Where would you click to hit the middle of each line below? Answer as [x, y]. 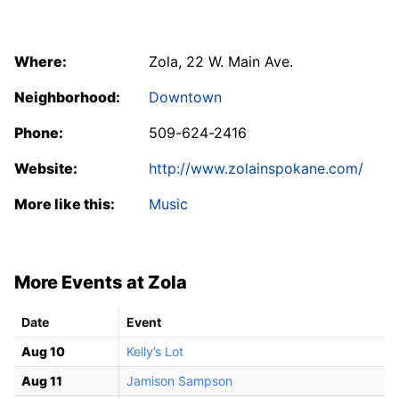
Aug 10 [43, 352]
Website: [46, 168]
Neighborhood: [67, 97]
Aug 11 [42, 381]
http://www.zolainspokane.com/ [256, 168]
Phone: [39, 132]
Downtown [185, 97]
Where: [41, 61]
